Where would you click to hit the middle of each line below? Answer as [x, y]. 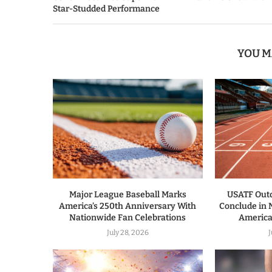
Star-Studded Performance [106, 9]
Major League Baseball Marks [127, 195]
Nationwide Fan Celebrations [128, 218]
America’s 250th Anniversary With [128, 206]
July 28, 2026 [127, 233]
